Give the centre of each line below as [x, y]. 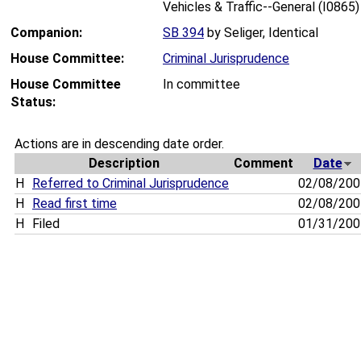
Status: [33, 102]
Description [124, 164]
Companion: [46, 33]
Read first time [75, 204]
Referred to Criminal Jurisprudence [131, 184]
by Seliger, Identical [261, 33]
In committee [201, 85]
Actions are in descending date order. [119, 144]
